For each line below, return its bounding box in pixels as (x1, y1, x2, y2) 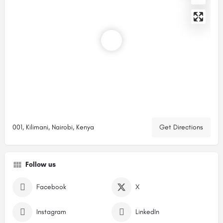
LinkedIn (135, 208, 159, 216)
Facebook (36, 183, 66, 191)
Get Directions (159, 123, 203, 131)
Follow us (25, 160, 56, 169)
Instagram (36, 208, 66, 216)
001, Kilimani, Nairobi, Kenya (12, 123, 94, 131)
